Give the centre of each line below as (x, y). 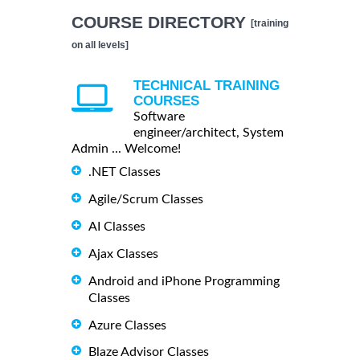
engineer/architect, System (209, 132)
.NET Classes (125, 172)
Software (159, 116)
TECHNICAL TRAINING (207, 85)
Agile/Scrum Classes (146, 199)
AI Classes (117, 226)
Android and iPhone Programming (184, 281)
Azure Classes (127, 325)
